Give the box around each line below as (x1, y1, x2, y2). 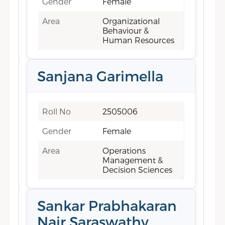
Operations (102, 146, 146, 155)
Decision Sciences (102, 165, 173, 174)
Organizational (102, 16, 160, 26)
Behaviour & (102, 26, 149, 35)
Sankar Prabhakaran (37, 197, 177, 213)
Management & (102, 155, 163, 165)
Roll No (42, 106, 71, 116)
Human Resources (102, 35, 175, 45)
